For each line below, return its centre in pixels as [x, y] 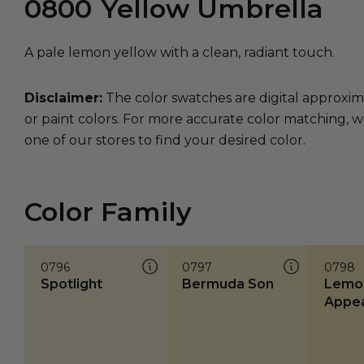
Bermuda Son [228, 284]
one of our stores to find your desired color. [165, 140]
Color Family [108, 212]
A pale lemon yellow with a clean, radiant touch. [180, 52]
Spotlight [71, 284]
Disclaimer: [63, 98]
